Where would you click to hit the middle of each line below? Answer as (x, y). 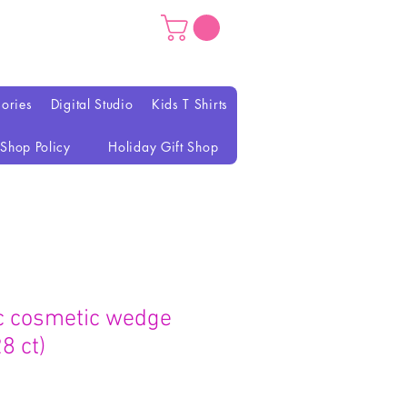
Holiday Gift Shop (164, 147)
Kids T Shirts (189, 104)
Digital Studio (92, 104)
